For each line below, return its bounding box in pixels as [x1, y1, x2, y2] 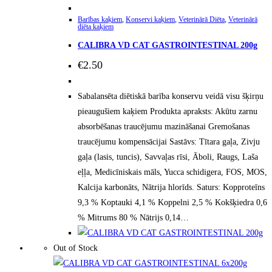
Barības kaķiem [78, 15, 122, 24]
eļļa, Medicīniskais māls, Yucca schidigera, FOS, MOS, [78, 168, 267, 177]
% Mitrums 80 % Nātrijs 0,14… [78, 213, 189, 223]
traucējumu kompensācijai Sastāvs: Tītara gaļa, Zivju [78, 137, 260, 147]
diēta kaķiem [78, 22, 114, 32]
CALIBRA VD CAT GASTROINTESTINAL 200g [78, 40, 257, 50]
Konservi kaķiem [126, 15, 175, 24]
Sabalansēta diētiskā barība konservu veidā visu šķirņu [78, 92, 263, 101]
